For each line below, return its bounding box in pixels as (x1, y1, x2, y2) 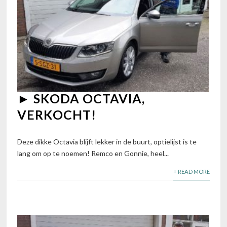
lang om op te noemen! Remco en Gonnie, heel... (17, 148, 169, 158)
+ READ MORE (173, 168, 210, 175)
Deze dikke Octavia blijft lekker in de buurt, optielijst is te (17, 137, 197, 146)
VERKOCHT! (17, 106, 97, 122)
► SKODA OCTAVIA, (17, 90, 145, 106)
